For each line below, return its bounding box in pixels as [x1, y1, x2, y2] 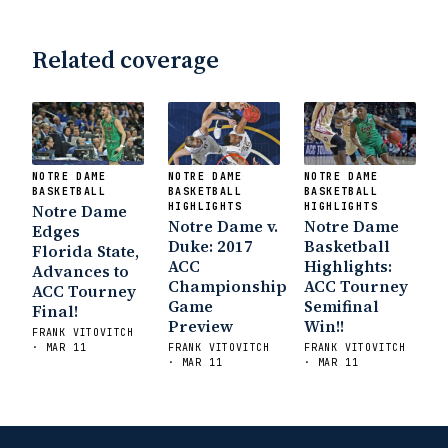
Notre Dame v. [168, 214, 278, 237]
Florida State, [32, 239, 139, 262]
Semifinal [304, 294, 379, 317]
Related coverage [32, 42, 220, 76]
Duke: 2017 [168, 234, 253, 257]
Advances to [32, 259, 129, 282]
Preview [168, 314, 233, 337]
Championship [168, 274, 287, 297]
